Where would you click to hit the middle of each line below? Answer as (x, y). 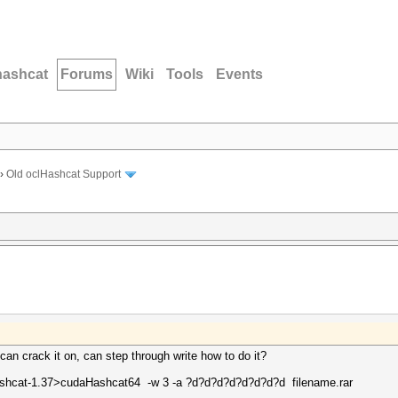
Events (239, 74)
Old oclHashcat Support (64, 175)
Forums (87, 74)
